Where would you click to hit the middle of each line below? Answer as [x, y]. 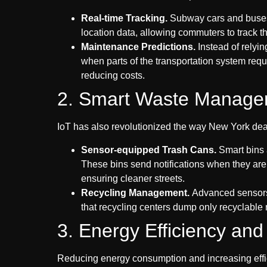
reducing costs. [113, 76]
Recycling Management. [136, 193]
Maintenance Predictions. [138, 47]
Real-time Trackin [120, 18]
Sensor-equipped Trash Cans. [150, 150]
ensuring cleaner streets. [133, 178]
